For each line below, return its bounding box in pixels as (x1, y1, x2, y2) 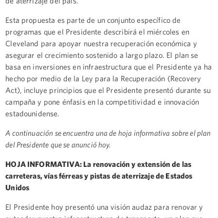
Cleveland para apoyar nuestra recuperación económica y (5, 38, 197, 48)
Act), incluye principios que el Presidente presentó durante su (5, 85, 211, 94)
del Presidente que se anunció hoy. (5, 140, 111, 149)
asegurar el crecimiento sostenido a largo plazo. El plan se (5, 50, 199, 59)
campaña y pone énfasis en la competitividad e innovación (5, 97, 200, 106)
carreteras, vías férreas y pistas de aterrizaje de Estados (5, 171, 193, 180)
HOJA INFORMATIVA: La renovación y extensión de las (5, 159, 192, 168)
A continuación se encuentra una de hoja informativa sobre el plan (5, 128, 211, 137)
